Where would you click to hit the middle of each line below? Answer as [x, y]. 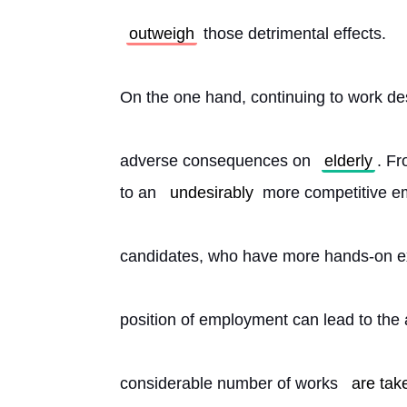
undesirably [212, 193]
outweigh [162, 34]
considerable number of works [231, 383]
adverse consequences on [218, 161]
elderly [348, 161]
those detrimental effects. [293, 34]
